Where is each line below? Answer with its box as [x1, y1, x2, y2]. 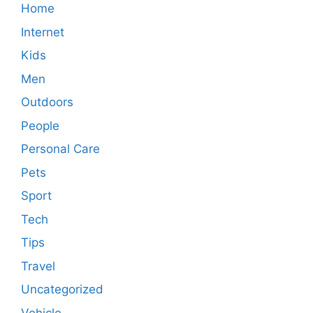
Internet [21, 24, 64, 39]
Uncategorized [21, 282, 103, 297]
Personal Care [21, 142, 100, 156]
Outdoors [21, 95, 73, 110]
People [21, 118, 59, 133]
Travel [21, 259, 55, 273]
